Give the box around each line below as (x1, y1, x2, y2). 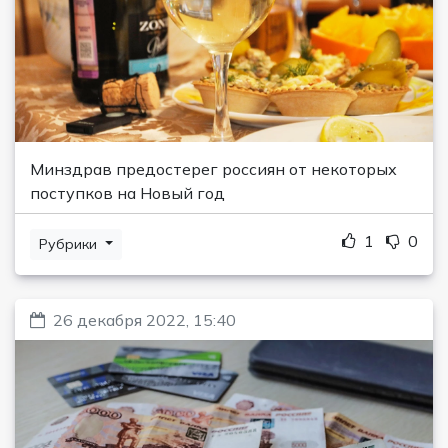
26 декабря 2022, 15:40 (53, 310, 236, 330)
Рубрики (39, 235, 101, 253)
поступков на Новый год (30, 183, 225, 203)
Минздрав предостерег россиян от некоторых (30, 159, 397, 179)
